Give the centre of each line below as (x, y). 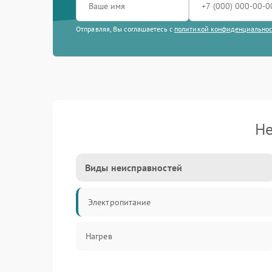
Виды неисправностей (134, 168)
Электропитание (120, 202)
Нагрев (99, 236)
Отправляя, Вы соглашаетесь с (125, 29)
